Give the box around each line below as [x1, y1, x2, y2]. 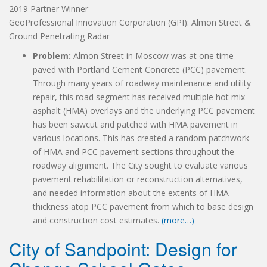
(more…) [162, 215, 194, 226]
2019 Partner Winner [9, 3, 88, 14]
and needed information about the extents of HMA [33, 187, 229, 198]
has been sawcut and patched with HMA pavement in [33, 119, 238, 130]
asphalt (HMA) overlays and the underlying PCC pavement [33, 105, 255, 116]
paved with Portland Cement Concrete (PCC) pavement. [33, 64, 247, 75]
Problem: [33, 50, 71, 61]
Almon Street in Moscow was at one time [71, 50, 234, 61]
